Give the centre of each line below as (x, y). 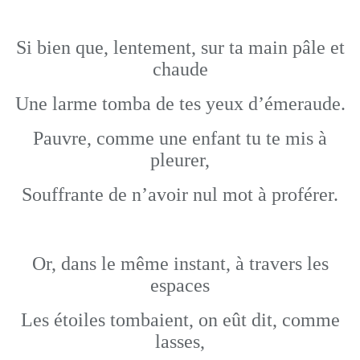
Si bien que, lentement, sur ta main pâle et (180, 47)
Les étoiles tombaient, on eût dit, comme (180, 320)
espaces (180, 285)
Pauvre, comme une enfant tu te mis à (180, 138)
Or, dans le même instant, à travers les (180, 264)
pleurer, (180, 160)
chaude (180, 69)
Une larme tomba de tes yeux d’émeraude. (180, 104)
